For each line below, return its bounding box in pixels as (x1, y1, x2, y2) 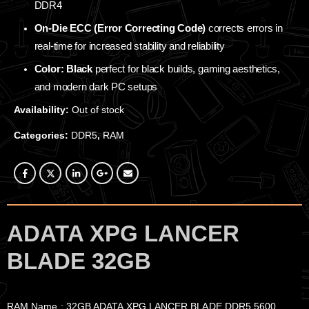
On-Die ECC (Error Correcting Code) (34, 23, 206, 34)
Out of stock (72, 104, 124, 116)
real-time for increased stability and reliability (34, 41, 225, 52)
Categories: (14, 130, 71, 141)
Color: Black (34, 63, 93, 75)
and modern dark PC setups (34, 81, 158, 93)
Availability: (14, 104, 72, 116)
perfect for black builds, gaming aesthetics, (92, 63, 281, 75)
